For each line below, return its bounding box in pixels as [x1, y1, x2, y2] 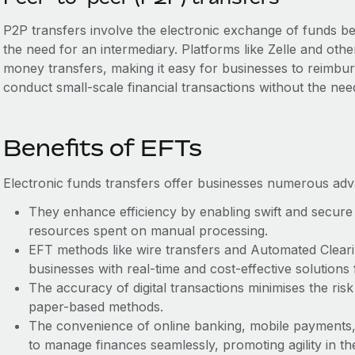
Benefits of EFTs [2, 135, 202, 161]
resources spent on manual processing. [28, 223, 272, 239]
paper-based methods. [28, 299, 167, 315]
